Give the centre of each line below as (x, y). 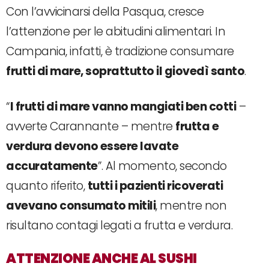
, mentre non (191, 205)
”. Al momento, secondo (162, 166)
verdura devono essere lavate (92, 146)
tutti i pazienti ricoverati (155, 186)
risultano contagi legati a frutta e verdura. (119, 225)
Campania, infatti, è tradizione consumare (120, 51)
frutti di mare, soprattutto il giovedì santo (125, 71)
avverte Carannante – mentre (91, 126)
